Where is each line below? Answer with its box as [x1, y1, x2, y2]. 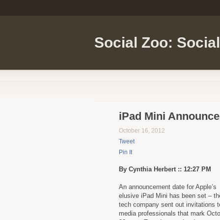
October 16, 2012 [119, 127, 165, 134]
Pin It [119, 149, 132, 156]
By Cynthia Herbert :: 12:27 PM [119, 165, 211, 173]
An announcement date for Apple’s [119, 183, 217, 191]
